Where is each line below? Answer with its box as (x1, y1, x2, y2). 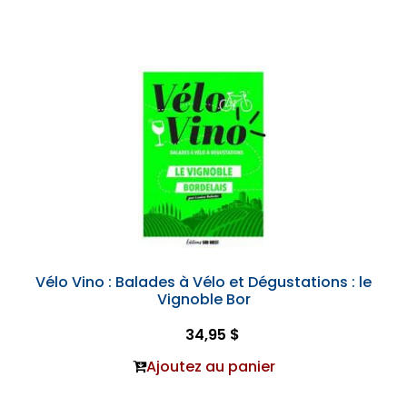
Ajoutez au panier (145, 356, 275, 377)
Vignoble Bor (156, 289, 251, 310)
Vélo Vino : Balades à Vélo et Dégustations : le (35, 272, 372, 293)
